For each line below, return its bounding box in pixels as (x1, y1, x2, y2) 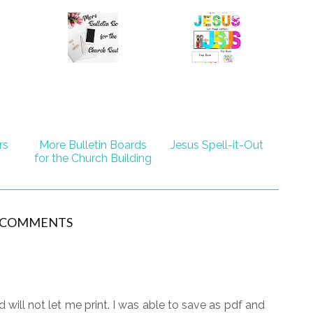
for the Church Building (34, 151, 152, 165)
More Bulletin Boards (38, 138, 147, 152)
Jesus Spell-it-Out (170, 138, 263, 152)
